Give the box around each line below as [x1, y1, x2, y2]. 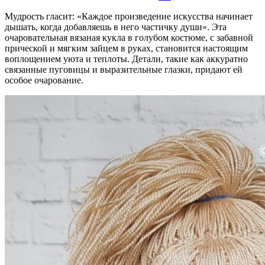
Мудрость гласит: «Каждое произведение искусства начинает [5, 11, 253, 21]
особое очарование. [5, 75, 83, 85]
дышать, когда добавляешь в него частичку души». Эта [5, 21, 227, 32]
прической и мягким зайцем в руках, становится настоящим [5, 43, 248, 53]
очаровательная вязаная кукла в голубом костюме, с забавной [5, 32, 253, 43]
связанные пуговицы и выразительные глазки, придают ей [5, 64, 243, 75]
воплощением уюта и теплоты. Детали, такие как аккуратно [5, 53, 248, 64]
